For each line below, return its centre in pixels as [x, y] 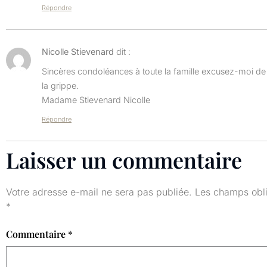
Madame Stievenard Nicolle [96, 100]
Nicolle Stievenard [78, 51]
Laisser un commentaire [124, 159]
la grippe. [60, 86]
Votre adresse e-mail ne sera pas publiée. [99, 192]
